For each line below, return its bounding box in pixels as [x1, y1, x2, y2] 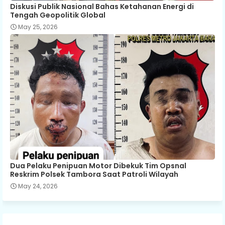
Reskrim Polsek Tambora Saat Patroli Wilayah [10, 169, 178, 179]
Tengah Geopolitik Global [10, 10, 105, 20]
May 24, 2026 [18, 181, 58, 190]
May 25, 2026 [18, 22, 58, 31]
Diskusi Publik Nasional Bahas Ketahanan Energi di [10, 1, 194, 12]
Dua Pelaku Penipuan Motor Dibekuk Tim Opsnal [10, 160, 186, 171]
